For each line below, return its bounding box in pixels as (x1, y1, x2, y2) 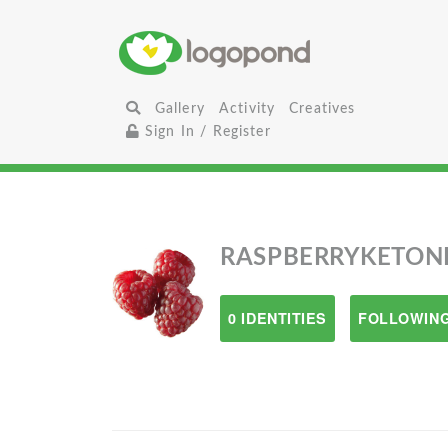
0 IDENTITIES (228, 308, 328, 328)
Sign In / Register (139, 124, 271, 139)
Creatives (289, 101, 356, 116)
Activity (218, 101, 276, 116)
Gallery (154, 101, 205, 116)
